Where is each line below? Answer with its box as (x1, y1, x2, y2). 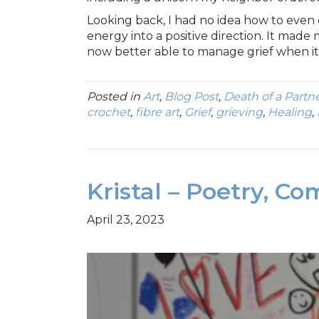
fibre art (135, 105, 179, 119)
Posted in (87, 89, 143, 103)
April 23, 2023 (87, 212, 164, 226)
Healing (268, 105, 312, 119)
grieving (216, 105, 263, 119)
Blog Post (164, 89, 219, 103)
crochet (87, 105, 130, 119)
